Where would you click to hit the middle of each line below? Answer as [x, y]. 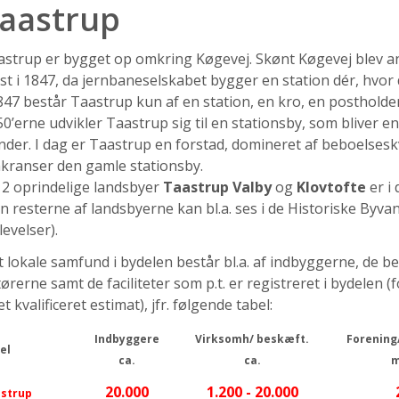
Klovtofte [333, 187]
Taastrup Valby [217, 187]
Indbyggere [127, 338]
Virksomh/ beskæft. [252, 338]
